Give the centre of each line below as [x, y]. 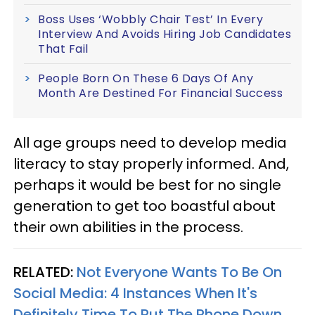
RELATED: [45, 272]
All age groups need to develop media [150, 143]
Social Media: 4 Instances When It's [135, 293]
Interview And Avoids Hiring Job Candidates [165, 34]
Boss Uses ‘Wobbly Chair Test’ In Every [150, 19]
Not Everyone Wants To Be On [179, 272]
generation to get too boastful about [144, 206]
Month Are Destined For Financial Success [160, 93]
